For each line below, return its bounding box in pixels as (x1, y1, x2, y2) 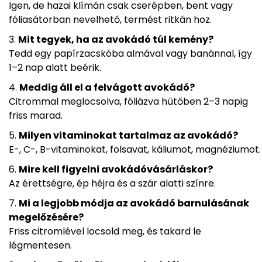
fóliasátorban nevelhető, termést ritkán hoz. (9, 13, 212, 27)
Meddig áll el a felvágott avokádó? (19, 81, 195, 95)
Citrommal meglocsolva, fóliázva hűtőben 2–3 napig (9, 95, 248, 109)
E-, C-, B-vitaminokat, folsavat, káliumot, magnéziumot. (9, 143, 261, 157)
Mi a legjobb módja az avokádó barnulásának (19, 196, 249, 211)
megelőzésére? (9, 211, 84, 225)
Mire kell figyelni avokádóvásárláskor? (19, 163, 213, 177)
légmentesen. (9, 239, 72, 253)
